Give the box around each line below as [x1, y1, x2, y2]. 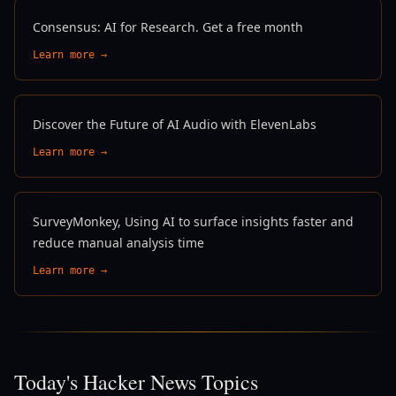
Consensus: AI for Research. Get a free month [33, 19, 303, 35]
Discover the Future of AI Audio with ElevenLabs [33, 116, 316, 133]
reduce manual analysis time [33, 234, 204, 251]
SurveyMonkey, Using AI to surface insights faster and [33, 213, 354, 230]
